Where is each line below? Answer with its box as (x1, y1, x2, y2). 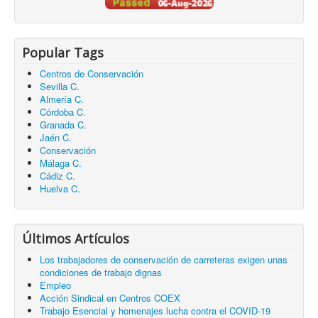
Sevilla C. (40, 79, 79, 94)
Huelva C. (40, 182, 80, 196)
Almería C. (40, 92, 84, 106)
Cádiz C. (40, 169, 75, 183)
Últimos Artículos (22, 230, 129, 248)
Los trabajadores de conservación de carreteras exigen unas (40, 253, 287, 267)
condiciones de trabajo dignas (40, 265, 162, 280)
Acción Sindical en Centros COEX (40, 291, 180, 305)
